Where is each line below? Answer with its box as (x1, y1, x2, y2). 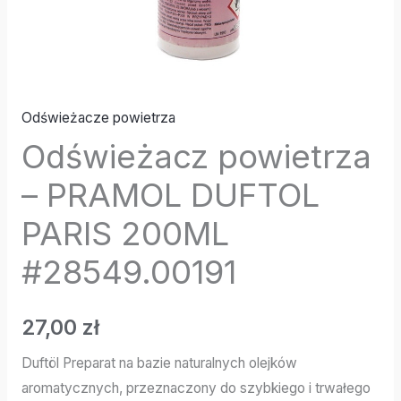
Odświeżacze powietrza (21, 108, 175, 126)
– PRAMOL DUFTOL (21, 175, 320, 216)
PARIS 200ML (21, 214, 229, 254)
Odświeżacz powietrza (21, 137, 371, 177)
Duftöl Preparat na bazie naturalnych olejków (21, 354, 297, 372)
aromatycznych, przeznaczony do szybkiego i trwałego (21, 380, 371, 397)
